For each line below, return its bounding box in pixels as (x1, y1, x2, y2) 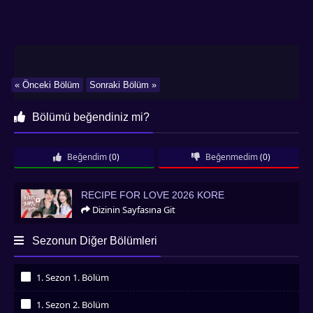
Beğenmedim (203, 150, 258, 163)
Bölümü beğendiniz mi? (29, 110, 150, 123)
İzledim (14, 289, 50, 301)
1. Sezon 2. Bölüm (36, 298, 109, 311)
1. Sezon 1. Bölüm (36, 270, 109, 284)
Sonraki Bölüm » (89, 79, 156, 90)
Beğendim (64, 150, 107, 163)
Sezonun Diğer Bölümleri (29, 234, 157, 247)
